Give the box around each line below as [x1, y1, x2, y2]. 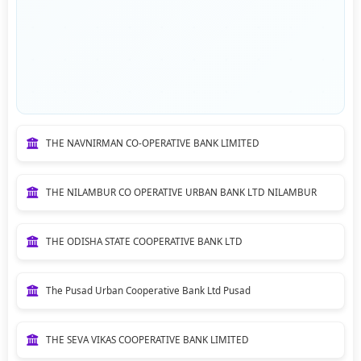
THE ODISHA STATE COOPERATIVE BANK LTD [45, 234, 243, 247]
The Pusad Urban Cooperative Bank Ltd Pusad [45, 284, 251, 297]
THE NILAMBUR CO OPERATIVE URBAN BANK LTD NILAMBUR [45, 185, 317, 198]
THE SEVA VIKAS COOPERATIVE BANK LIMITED [45, 333, 249, 346]
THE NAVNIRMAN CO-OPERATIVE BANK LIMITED [45, 136, 259, 149]
